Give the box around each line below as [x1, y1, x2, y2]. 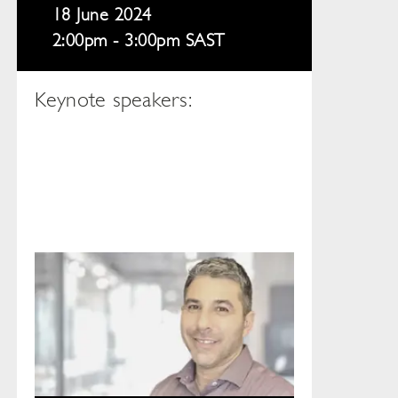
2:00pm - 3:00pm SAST [52, 30, 225, 52]
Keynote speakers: [34, 87, 192, 113]
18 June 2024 [52, 4, 152, 26]
